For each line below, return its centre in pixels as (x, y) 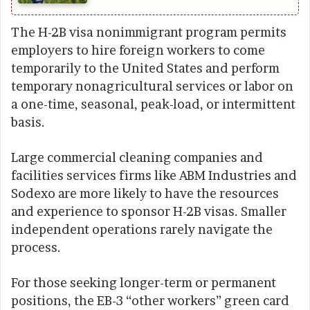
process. (36, 248)
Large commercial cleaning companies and (137, 158)
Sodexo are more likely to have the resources (145, 194)
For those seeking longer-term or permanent (144, 283)
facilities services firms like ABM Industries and (154, 176)
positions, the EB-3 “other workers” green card (150, 301)
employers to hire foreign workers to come (138, 51)
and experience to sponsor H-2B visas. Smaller (149, 212)
